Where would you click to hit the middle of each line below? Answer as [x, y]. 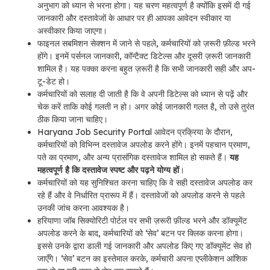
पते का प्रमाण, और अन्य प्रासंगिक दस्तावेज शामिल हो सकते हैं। [133, 157]
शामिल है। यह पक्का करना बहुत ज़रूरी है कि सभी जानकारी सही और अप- [146, 68]
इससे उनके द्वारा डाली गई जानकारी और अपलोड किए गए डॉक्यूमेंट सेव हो [144, 246]
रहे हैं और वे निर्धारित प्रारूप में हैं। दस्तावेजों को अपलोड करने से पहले [141, 195]
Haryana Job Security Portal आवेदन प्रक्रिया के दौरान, [135, 132]
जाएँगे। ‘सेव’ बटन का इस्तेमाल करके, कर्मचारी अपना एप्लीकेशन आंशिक [142, 258]
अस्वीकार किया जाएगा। [72, 30]
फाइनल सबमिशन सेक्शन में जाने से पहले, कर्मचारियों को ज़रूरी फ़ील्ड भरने [146, 43]
